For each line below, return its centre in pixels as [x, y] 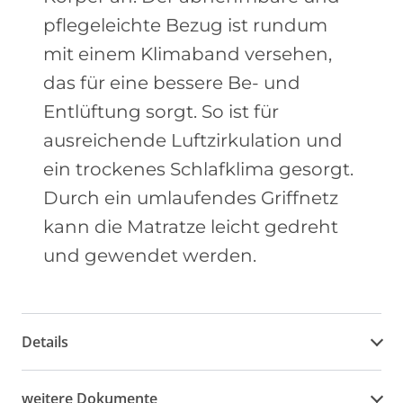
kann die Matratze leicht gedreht [191, 227]
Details [45, 341]
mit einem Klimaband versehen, [188, 54]
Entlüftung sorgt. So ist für [161, 112]
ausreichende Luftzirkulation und [193, 140]
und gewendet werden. [150, 255]
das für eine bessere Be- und [172, 83]
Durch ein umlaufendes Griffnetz [191, 198]
